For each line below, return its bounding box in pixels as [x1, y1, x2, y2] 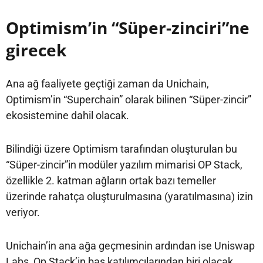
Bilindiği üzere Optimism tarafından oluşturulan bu [6, 142, 237, 155]
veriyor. [6, 205, 40, 218]
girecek [6, 38, 66, 61]
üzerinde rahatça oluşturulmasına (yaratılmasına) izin [6, 190, 253, 203]
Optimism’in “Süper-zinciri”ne [6, 16, 249, 39]
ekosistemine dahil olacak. [6, 109, 129, 122]
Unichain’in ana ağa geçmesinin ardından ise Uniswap [6, 239, 255, 252]
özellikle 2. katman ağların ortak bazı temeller [6, 174, 216, 187]
